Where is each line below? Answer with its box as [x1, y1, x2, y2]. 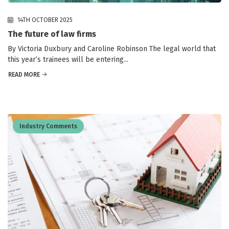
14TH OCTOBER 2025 [16, 16, 73, 24]
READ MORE [8, 71, 40, 79]
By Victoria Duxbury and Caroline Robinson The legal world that [8, 44, 216, 54]
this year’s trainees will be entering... [8, 55, 128, 64]
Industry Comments [19, 123, 77, 130]
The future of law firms [8, 29, 96, 39]
